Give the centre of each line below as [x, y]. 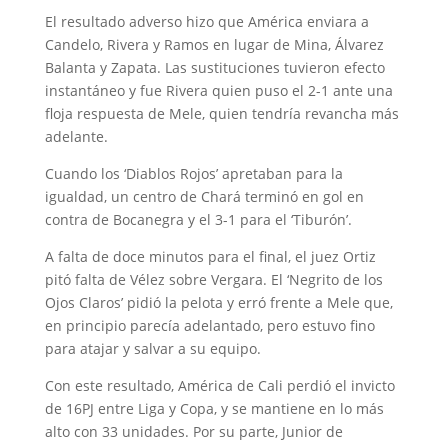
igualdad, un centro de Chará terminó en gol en [204, 197]
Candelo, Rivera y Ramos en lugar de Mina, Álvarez [214, 45]
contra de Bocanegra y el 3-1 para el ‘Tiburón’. [198, 220]
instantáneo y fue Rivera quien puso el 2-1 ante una [218, 91]
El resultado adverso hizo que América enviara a [206, 22]
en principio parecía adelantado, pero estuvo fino [209, 326]
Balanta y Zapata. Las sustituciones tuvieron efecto [214, 68]
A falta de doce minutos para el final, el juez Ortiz [210, 257]
